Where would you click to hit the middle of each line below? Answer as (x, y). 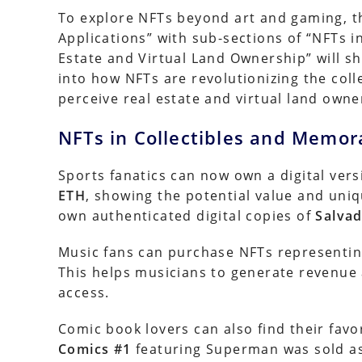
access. (84, 293)
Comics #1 (95, 349)
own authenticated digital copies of (187, 216)
